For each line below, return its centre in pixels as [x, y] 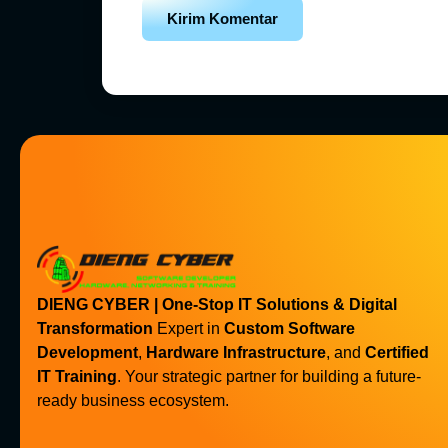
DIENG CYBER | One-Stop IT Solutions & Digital [217, 305]
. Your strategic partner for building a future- [269, 377]
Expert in [188, 329]
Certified [397, 353]
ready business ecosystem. [133, 401]
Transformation [95, 329]
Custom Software [289, 329]
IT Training [77, 377]
